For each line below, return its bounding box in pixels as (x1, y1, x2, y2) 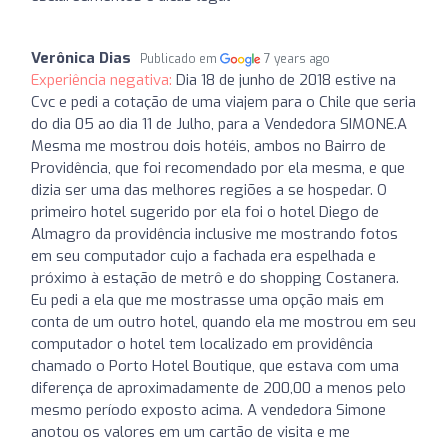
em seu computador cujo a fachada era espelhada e (31, 245, 376, 266)
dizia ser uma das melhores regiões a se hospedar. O (31, 179, 387, 200)
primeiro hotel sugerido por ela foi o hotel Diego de (31, 201, 379, 222)
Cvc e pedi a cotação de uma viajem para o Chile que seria (31, 91, 416, 112)
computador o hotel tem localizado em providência (31, 333, 373, 354)
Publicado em (140, 50, 220, 67)
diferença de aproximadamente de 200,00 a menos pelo (31, 377, 406, 398)
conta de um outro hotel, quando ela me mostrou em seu (31, 311, 416, 332)
